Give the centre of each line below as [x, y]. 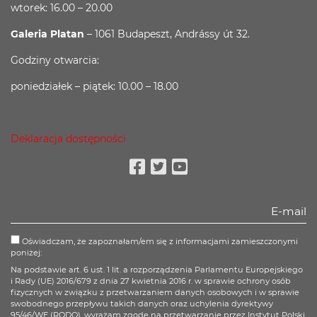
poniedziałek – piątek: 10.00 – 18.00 [94, 86]
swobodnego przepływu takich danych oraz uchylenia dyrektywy [142, 304]
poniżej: [26, 253]
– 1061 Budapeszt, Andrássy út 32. [168, 34]
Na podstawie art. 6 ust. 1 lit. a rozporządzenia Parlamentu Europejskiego [157, 270]
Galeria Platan [49, 34]
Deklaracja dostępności [68, 139]
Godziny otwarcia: [55, 60]
